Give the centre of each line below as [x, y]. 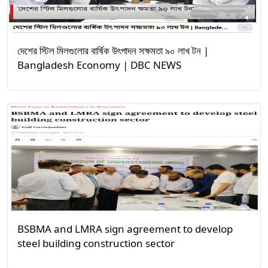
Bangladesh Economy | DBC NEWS [99, 65]
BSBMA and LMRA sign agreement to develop [125, 229]
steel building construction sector [96, 243]
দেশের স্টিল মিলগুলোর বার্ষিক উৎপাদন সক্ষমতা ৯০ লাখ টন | [113, 51]
